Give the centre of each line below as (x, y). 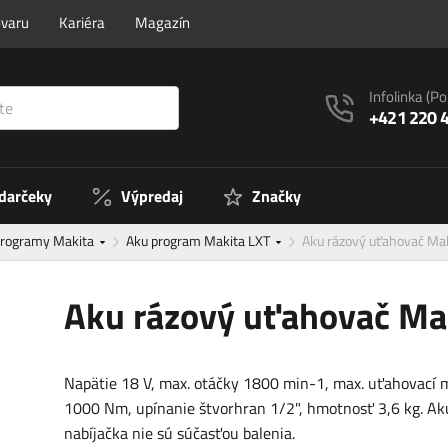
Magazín (162, 22)
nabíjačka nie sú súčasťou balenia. (179, 433)
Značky (276, 196)
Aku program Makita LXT (199, 241)
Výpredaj (152, 196)
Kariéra (82, 22)
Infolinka (398, 97)
